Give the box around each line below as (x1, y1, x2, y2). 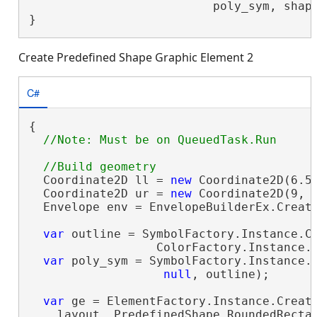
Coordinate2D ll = (28, 173, 171, 188)
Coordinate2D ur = (28, 187, 171, 201)
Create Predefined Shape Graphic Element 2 (18, 50, 253, 66)
